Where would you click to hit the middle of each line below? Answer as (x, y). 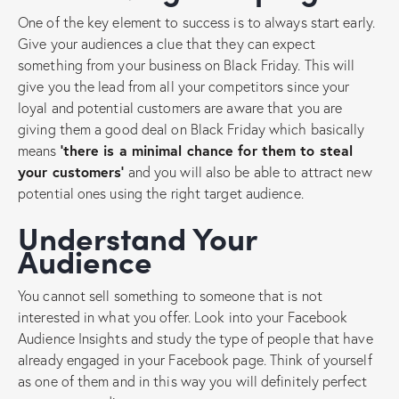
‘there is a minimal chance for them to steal (207, 150)
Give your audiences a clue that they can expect (167, 43)
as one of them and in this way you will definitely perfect (192, 380)
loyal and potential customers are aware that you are (180, 107)
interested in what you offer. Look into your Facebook (183, 316)
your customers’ (71, 171)
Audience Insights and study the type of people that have (195, 338)
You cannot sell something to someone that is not (170, 295)
